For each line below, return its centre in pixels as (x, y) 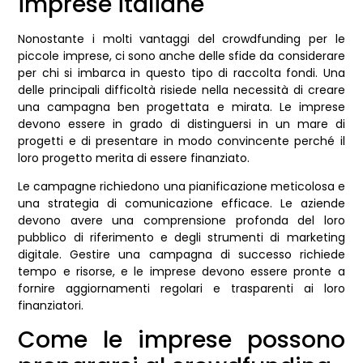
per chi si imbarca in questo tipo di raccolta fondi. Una (181, 73)
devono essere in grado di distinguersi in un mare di (181, 124)
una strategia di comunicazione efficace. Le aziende (181, 204)
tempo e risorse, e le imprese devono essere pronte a (181, 272)
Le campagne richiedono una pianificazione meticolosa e (181, 187)
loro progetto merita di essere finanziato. (134, 158)
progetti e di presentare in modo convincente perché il (181, 141)
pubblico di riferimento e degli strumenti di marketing (181, 238)
